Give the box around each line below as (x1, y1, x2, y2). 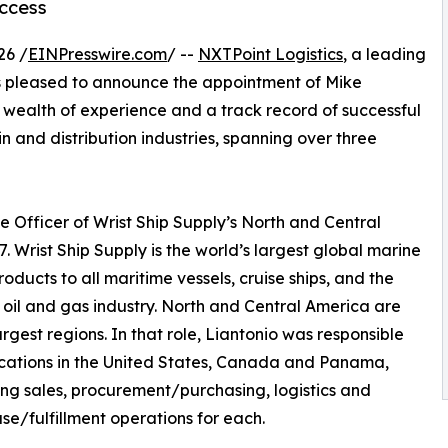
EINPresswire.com (28, 44, 167, 65)
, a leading (343, 44, 426, 65)
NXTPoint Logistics (198, 44, 343, 65)
